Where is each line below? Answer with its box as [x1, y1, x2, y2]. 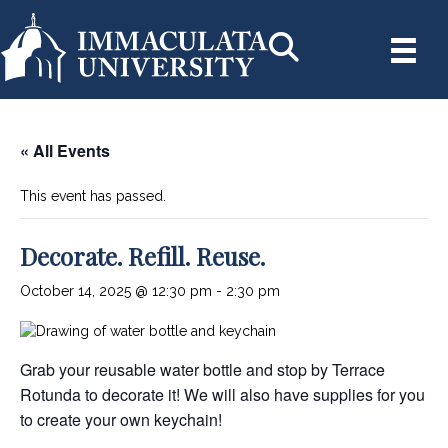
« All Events [20, 138, 110, 162]
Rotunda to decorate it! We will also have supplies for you [20, 382, 425, 406]
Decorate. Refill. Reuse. [20, 239, 265, 272]
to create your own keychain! [20, 407, 222, 431]
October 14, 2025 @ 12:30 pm [20, 282, 212, 299]
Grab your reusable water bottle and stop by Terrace [20, 357, 385, 381]
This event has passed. [20, 187, 166, 204]
